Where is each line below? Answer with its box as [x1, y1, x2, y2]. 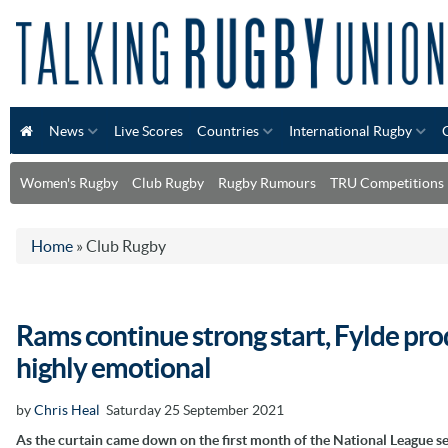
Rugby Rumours [218, 174, 316, 191]
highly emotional [16, 351, 211, 384]
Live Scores [114, 122, 183, 139]
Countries [197, 122, 259, 139]
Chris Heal [34, 401, 100, 418]
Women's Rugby [20, 174, 118, 191]
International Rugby [289, 122, 412, 139]
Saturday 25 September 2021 [100, 401, 284, 418]
